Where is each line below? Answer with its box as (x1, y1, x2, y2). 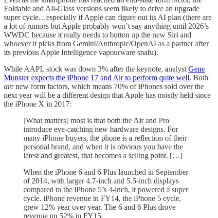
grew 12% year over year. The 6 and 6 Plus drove (23, 203, 176, 212)
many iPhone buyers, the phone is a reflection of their (23, 134, 187, 143)
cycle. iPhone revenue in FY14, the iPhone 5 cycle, (23, 194, 181, 203)
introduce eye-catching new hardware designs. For (23, 125, 178, 134)
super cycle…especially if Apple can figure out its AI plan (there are (4, 13, 212, 22)
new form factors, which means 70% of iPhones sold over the (16, 82, 204, 91)
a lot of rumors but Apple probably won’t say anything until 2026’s (4, 22, 209, 31)
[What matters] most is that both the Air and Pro (23, 116, 169, 125)
